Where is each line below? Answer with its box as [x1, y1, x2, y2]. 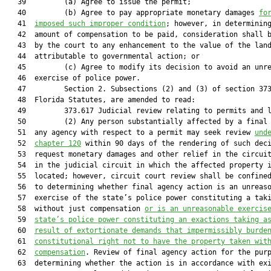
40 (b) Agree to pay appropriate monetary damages [5, 8, 259, 17]
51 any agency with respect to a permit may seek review [5, 128, 255, 137]
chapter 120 [34, 139, 81, 148]
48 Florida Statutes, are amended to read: [5, 96, 195, 104]
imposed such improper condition [34, 19, 166, 28]
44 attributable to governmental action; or [5, 52, 200, 60]
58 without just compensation [5, 204, 145, 213]
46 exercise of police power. [5, 74, 140, 82]
